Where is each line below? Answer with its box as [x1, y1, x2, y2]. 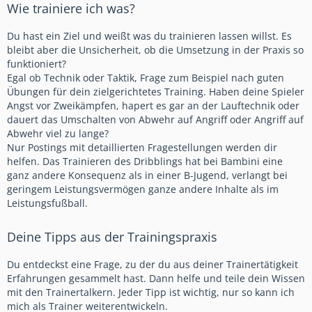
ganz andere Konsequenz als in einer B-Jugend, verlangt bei [7, 169, 288, 182]
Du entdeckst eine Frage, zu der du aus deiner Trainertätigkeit [7, 258, 298, 272]
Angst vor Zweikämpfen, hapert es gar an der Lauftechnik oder [7, 99, 299, 113]
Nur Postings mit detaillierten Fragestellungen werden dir [7, 141, 277, 155]
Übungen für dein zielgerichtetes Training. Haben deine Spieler [7, 85, 304, 99]
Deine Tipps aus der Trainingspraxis [7, 228, 217, 246]
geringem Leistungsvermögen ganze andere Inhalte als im [7, 182, 279, 196]
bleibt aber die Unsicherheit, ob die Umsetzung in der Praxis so [7, 43, 304, 57]
